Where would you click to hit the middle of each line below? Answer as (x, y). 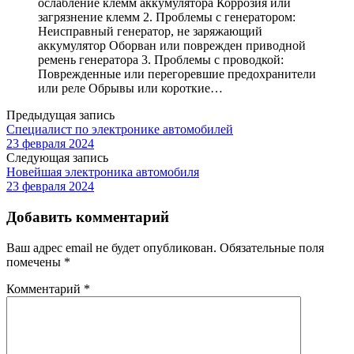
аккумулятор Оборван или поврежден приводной (172, 46)
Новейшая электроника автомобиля (103, 172)
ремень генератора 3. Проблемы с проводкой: (161, 60)
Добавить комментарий (88, 217)
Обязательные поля (272, 247)
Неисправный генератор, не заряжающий (150, 32)
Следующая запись (57, 158)
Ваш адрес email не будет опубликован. (111, 247)
